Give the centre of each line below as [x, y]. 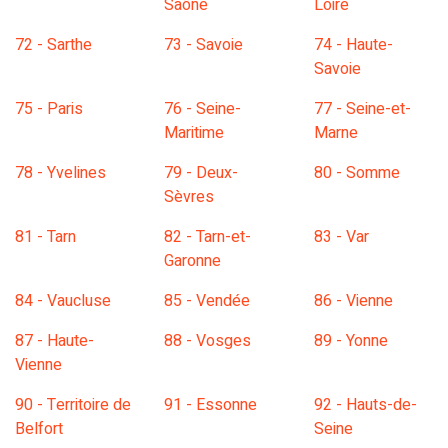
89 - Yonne [350, 341]
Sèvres [189, 197]
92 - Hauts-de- [365, 405]
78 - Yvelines [60, 173]
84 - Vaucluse [63, 301]
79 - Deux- [201, 173]
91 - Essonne [211, 405]
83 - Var [341, 237]
